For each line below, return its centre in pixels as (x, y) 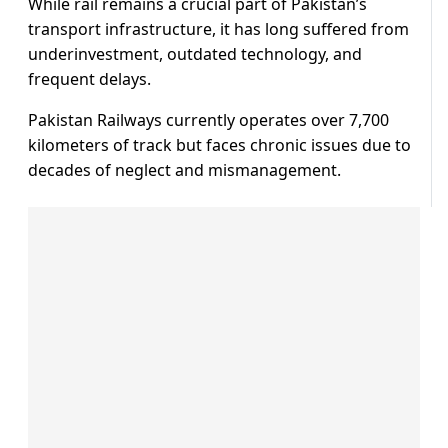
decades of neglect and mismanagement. (184, 170)
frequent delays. (89, 79)
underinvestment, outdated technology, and (195, 54)
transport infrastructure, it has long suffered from (218, 29)
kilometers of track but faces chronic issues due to (219, 145)
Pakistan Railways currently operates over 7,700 (208, 120)
